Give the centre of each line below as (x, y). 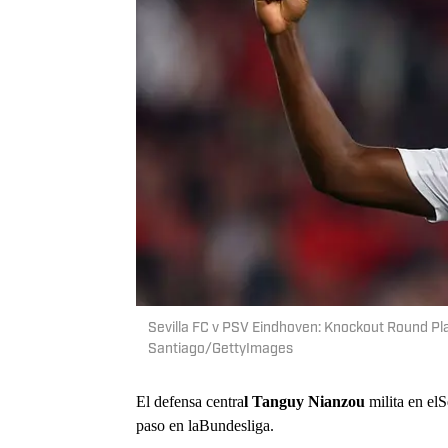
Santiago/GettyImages (220, 349)
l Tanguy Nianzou (306, 401)
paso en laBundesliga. (205, 425)
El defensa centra (190, 401)
